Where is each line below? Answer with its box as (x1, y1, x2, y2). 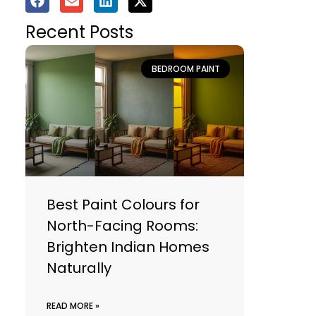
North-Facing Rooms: (46, 216, 198, 236)
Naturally (46, 258, 111, 279)
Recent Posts (25, 20, 133, 44)
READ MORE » (46, 300, 99, 312)
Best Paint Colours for (46, 195, 200, 215)
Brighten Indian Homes (46, 237, 209, 257)
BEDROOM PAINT (151, 62, 220, 75)
